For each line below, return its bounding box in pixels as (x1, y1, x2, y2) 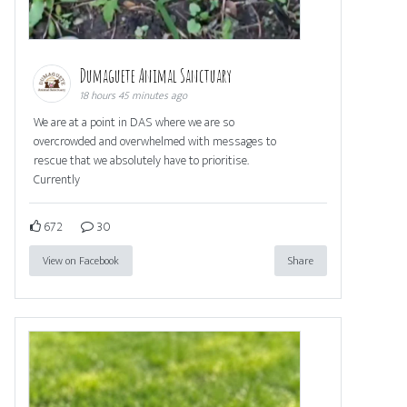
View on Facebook (43, 251, 119, 270)
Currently (34, 168, 80, 190)
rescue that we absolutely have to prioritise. (34, 149, 249, 171)
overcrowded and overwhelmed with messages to (34, 130, 276, 152)
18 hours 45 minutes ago (79, 85, 187, 104)
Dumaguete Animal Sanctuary (79, 64, 234, 87)
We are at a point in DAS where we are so (34, 111, 234, 133)
